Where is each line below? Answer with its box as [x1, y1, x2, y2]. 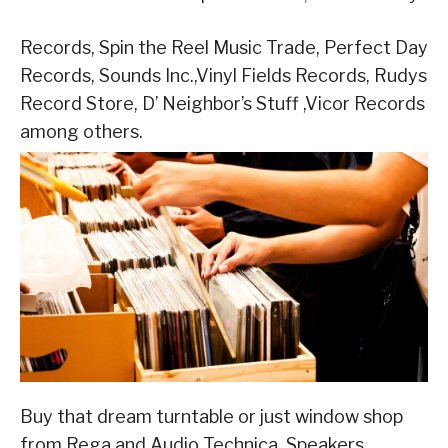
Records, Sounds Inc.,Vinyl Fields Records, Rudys [20, 65, 427, 87]
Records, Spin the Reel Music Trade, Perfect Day [20, 37, 428, 59]
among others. [20, 121, 143, 143]
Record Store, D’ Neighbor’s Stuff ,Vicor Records [20, 93, 425, 115]
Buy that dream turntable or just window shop [20, 405, 403, 427]
